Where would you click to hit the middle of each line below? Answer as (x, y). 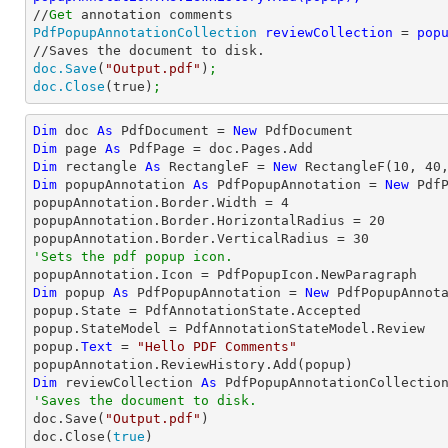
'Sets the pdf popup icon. (133, 256)
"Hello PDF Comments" (217, 346)
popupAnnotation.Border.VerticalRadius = (193, 238)
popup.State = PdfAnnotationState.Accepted (197, 310)
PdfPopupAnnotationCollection (145, 32)
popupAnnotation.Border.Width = (157, 202)
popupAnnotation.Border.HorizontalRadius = (201, 220)
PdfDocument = (173, 130)
